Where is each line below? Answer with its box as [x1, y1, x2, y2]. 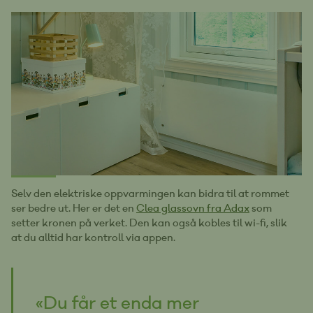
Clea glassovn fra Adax [136, 202, 249, 215]
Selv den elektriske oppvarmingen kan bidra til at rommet [11, 187, 289, 201]
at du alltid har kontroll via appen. [11, 231, 175, 245]
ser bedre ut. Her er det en [11, 202, 136, 215]
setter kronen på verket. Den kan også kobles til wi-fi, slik [11, 217, 287, 230]
